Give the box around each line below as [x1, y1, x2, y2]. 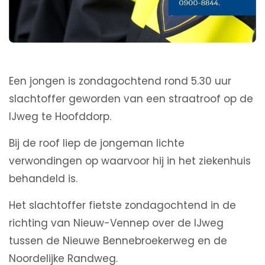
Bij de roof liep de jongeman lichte [9, 136, 185, 151]
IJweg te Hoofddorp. [9, 109, 111, 124]
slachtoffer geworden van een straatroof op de [9, 92, 253, 106]
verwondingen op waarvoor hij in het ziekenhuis [9, 154, 251, 169]
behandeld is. [9, 172, 77, 186]
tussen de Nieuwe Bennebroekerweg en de [9, 234, 227, 248]
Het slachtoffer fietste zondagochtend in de [9, 198, 236, 213]
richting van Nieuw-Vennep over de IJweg [9, 216, 224, 231]
